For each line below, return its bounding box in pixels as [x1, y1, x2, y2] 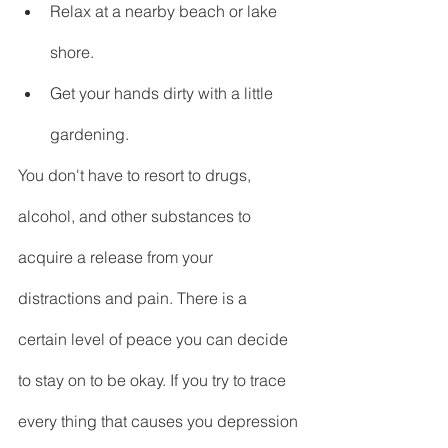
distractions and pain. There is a [18, 288, 251, 309]
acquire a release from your [18, 247, 217, 268]
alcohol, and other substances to [18, 206, 255, 227]
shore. [50, 42, 94, 63]
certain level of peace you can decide [18, 329, 292, 350]
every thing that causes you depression [18, 411, 302, 432]
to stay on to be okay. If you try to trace [18, 370, 290, 391]
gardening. [50, 124, 129, 145]
